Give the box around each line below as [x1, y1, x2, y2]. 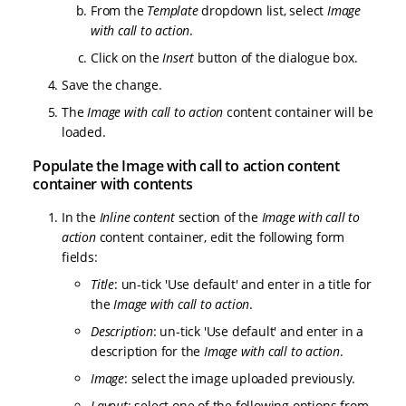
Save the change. [62, 76, 162, 94]
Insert [162, 49, 195, 67]
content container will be [223, 103, 374, 121]
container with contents [33, 174, 193, 195]
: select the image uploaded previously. [124, 370, 356, 388]
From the [91, 2, 148, 20]
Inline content [99, 208, 175, 227]
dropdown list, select [198, 2, 328, 20]
